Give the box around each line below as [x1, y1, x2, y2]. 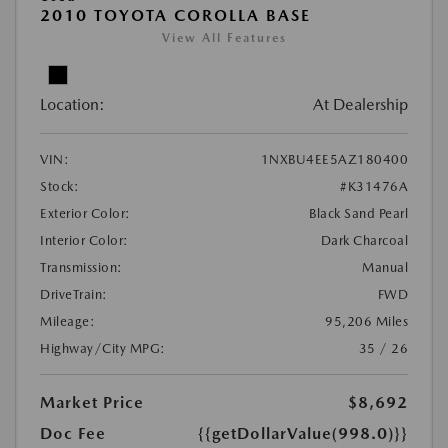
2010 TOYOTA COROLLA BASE [40, 6, 311, 25]
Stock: [40, 179, 79, 194]
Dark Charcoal [320, 233, 408, 248]
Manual [362, 260, 408, 275]
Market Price [40, 393, 144, 412]
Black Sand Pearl [309, 206, 408, 221]
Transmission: [40, 260, 123, 275]
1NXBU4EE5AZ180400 [260, 152, 408, 167]
